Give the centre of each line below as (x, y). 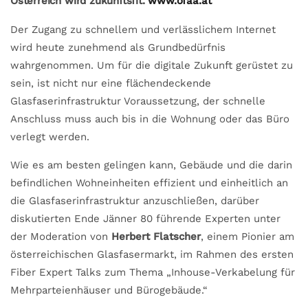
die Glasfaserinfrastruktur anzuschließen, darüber (135, 200)
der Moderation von (61, 236)
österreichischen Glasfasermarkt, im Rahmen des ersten (152, 254)
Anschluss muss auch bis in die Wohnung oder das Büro (150, 119)
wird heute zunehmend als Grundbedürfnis (118, 47)
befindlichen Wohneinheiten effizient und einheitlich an (149, 183)
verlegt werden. (50, 136)
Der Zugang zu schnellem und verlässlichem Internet (143, 29)
